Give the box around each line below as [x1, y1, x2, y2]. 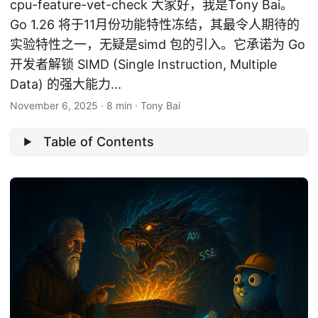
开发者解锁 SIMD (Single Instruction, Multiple [10, 57, 277, 72]
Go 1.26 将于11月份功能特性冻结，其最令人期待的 [10, 17, 300, 32]
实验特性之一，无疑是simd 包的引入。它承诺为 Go [10, 37, 305, 52]
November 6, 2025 [10, 99, 98, 111]
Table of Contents [43, 133, 155, 149]
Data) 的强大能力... [10, 77, 121, 92]
